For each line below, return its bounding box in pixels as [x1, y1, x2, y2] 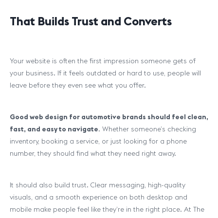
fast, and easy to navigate [10, 125, 98, 133]
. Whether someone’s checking [98, 125, 196, 133]
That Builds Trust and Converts [10, 14, 172, 28]
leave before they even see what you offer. [10, 81, 146, 90]
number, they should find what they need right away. [10, 149, 176, 158]
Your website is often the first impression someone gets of [10, 56, 196, 65]
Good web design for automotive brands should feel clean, [10, 112, 208, 121]
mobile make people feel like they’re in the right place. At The [10, 205, 204, 214]
